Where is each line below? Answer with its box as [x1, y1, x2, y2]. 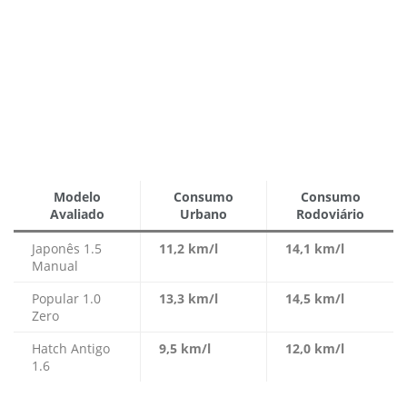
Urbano [180, 205, 227, 223]
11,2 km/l [159, 240, 218, 258]
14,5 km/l [285, 290, 344, 308]
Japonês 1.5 [32, 240, 102, 258]
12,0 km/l [285, 340, 344, 358]
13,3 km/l [159, 290, 218, 308]
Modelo [53, 188, 101, 206]
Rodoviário [296, 205, 364, 223]
